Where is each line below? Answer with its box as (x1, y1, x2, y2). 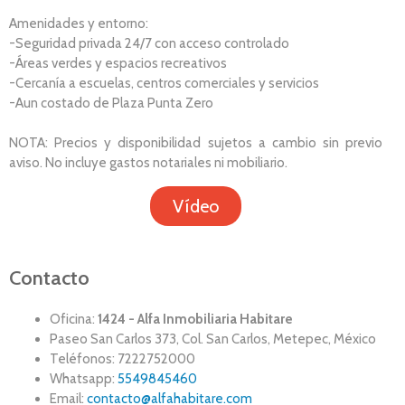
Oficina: (50, 311, 95, 328)
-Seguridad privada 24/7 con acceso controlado (9, 34, 289, 52)
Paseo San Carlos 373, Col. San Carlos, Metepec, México (50, 331, 376, 348)
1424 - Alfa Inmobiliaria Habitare (95, 311, 293, 328)
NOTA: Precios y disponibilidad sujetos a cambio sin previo (9, 134, 382, 151)
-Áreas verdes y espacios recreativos (9, 54, 227, 71)
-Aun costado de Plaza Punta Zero (9, 94, 213, 111)
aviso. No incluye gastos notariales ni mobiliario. (9, 154, 287, 171)
